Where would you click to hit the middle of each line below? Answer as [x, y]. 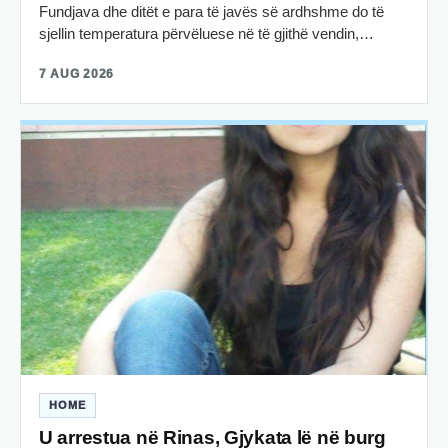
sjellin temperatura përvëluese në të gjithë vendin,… [206, 34]
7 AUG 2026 [77, 74]
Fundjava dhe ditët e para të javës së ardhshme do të [211, 12]
